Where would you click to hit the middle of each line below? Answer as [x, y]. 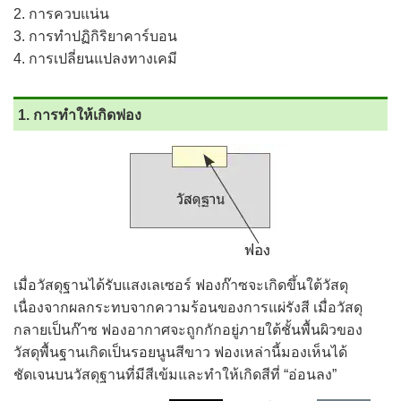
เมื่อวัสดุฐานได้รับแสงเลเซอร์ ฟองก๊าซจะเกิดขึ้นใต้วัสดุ [181, 285]
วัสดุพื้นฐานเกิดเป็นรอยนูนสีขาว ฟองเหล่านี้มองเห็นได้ [180, 352]
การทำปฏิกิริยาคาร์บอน [103, 36]
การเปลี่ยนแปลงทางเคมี [103, 59]
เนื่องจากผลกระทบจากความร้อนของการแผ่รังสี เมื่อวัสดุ [188, 307]
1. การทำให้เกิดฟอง [80, 115]
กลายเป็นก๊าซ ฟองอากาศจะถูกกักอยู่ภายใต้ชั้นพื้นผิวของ [188, 330]
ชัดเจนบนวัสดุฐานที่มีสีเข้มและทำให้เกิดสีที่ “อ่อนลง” [175, 375]
